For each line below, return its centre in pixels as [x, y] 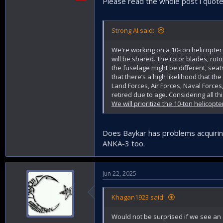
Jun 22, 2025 [119, 173]
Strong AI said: [133, 30]
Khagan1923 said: [138, 197]
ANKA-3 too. [124, 143]
